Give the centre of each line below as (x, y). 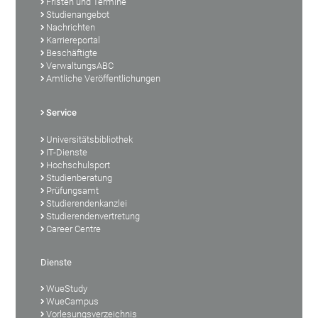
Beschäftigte (72, 53)
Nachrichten (71, 27)
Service (62, 112)
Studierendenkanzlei (87, 203)
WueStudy (67, 288)
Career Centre (74, 229)
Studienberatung (79, 177)
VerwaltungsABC (80, 65)
